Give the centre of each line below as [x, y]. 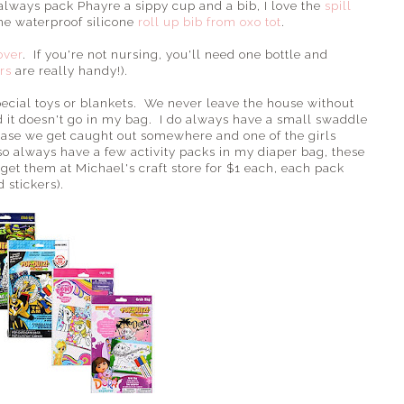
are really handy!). [70, 70]
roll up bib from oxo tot [210, 21]
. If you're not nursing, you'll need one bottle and [175, 54]
